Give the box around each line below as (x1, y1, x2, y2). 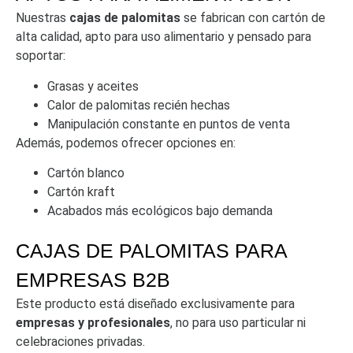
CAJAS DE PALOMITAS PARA (16, 240, 287, 262)
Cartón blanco (47, 165, 124, 181)
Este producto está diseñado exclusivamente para (16, 296, 295, 312)
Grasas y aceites (47, 78, 139, 94)
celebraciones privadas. (16, 334, 145, 350)
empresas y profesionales (16, 315, 170, 331)
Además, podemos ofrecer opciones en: (16, 135, 236, 150)
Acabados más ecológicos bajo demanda (47, 203, 273, 219)
